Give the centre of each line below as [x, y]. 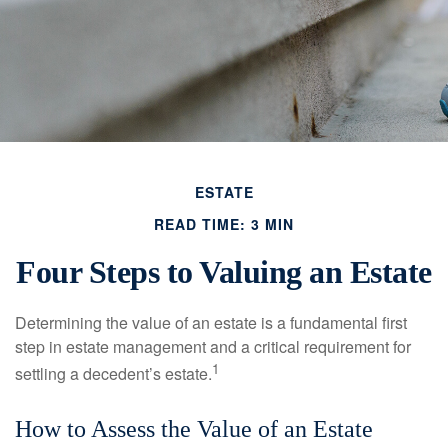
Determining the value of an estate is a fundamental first [211, 323]
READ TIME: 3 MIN [224, 224]
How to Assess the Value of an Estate [194, 429]
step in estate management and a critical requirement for [213, 347]
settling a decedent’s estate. [113, 374]
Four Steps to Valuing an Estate [224, 272]
